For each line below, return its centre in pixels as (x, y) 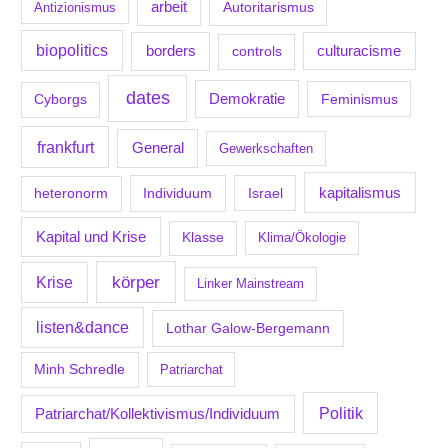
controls (256, 52)
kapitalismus (359, 192)
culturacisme (359, 51)
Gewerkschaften (266, 149)
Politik (340, 412)
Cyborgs (61, 99)
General (157, 148)
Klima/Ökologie (301, 238)
